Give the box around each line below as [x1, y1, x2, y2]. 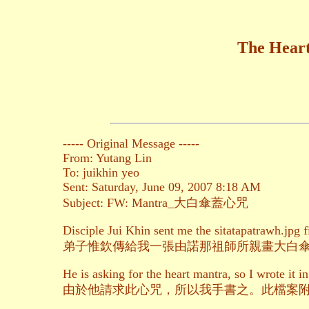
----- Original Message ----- [63, 137, 199, 151]
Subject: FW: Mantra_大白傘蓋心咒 [63, 196, 248, 210]
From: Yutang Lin [63, 151, 152, 166]
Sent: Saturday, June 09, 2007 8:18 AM [63, 180, 261, 195]
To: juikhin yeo [63, 166, 139, 180]
